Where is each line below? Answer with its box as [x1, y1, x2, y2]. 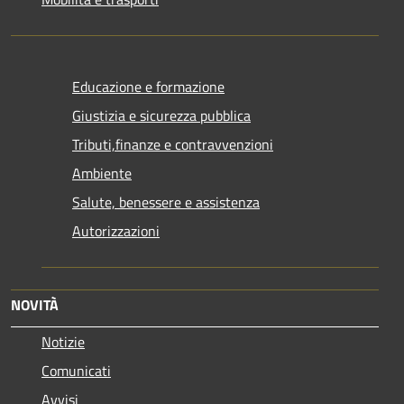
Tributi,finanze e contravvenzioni [72, 133, 273, 155]
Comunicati [41, 359, 111, 381]
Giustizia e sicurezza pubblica [72, 104, 251, 126]
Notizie [41, 330, 85, 353]
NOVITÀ [11, 293, 59, 316]
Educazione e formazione [72, 75, 225, 97]
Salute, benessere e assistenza [72, 190, 260, 213]
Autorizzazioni [72, 219, 160, 242]
